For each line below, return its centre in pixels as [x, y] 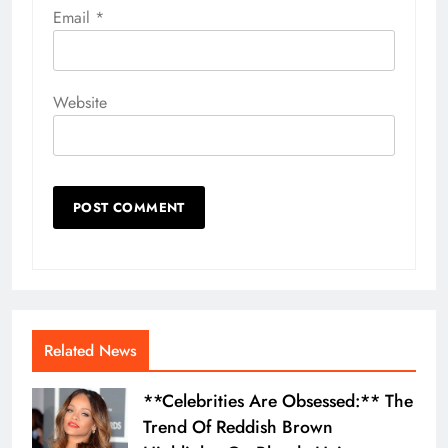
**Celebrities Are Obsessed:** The [278, 401]
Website [80, 103]
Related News [90, 351]
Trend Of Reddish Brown [238, 427]
